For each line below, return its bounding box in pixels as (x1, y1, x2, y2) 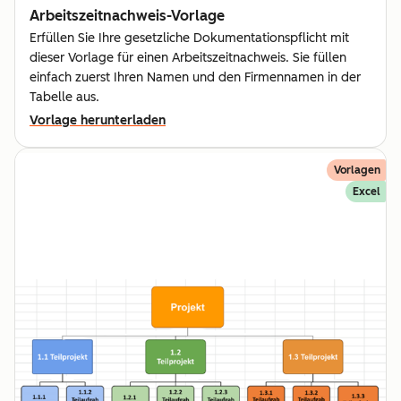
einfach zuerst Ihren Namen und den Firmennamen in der (30, 70, 361, 86)
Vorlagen (334, 164, 380, 177)
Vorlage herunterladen (30, 113, 166, 129)
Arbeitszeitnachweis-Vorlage (30, 7, 225, 25)
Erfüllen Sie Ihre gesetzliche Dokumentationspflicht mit (30, 30, 349, 47)
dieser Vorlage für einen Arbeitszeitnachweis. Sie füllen (30, 50, 346, 66)
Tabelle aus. (30, 90, 99, 106)
